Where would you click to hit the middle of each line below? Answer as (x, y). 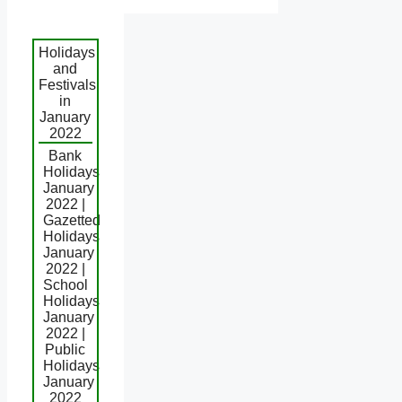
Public (66, 349)
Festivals (67, 84)
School (66, 284)
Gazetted (72, 220)
